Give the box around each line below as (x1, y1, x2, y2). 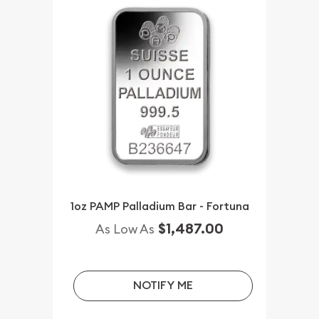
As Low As (95, 221, 155, 238)
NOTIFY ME (132, 278, 193, 293)
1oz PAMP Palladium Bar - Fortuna (70, 199, 249, 214)
